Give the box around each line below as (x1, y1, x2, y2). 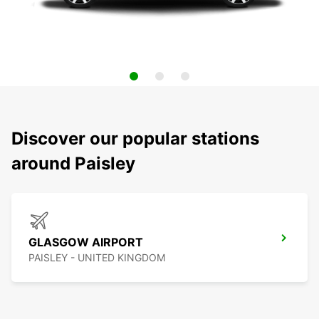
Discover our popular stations (11, 128, 259, 150)
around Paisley (11, 153, 135, 174)
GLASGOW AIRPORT (28, 235, 143, 250)
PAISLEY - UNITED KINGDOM (28, 251, 165, 264)
